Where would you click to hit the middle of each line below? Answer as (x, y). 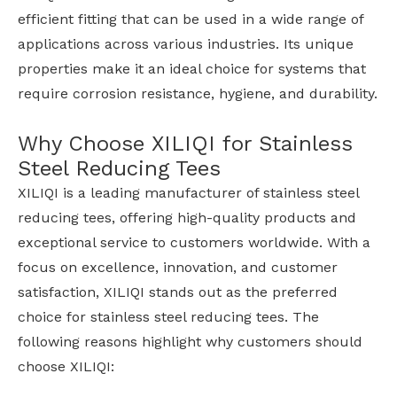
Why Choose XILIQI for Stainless (185, 144)
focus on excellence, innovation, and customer (178, 268)
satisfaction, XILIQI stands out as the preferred (178, 292)
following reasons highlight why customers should (190, 342)
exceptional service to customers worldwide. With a (194, 243)
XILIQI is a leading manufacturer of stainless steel (188, 193)
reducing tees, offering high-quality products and (187, 218)
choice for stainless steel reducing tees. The (168, 317)
